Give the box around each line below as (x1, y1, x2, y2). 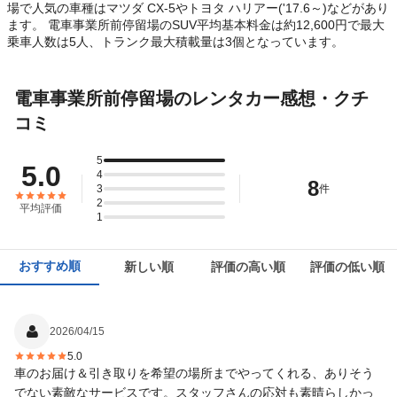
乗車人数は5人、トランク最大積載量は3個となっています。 (7, 35, 344, 50)
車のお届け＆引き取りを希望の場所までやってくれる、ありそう (14, 366, 374, 381)
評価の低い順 (310, 260, 385, 275)
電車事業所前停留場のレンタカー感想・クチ (14, 89, 369, 109)
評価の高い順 (211, 260, 285, 275)
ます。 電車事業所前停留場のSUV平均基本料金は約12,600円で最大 (7, 18, 385, 33)
